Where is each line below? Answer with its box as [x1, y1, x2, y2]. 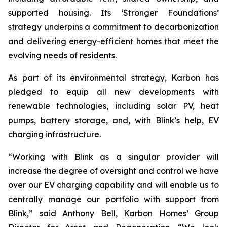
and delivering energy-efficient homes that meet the [8, 36, 219, 46]
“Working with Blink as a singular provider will [8, 152, 219, 162]
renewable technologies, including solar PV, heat [8, 101, 219, 111]
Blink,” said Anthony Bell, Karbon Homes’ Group [8, 208, 219, 218]
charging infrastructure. [8, 129, 101, 139]
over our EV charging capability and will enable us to [8, 180, 219, 190]
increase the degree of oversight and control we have [8, 166, 219, 176]
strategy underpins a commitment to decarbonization [8, 22, 219, 32]
